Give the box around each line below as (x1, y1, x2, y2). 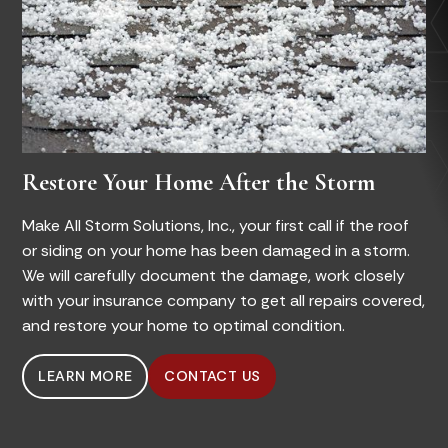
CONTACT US (164, 367, 261, 385)
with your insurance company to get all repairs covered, (22, 290, 426, 311)
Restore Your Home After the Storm (22, 168, 376, 197)
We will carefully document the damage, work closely (22, 265, 406, 286)
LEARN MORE (38, 367, 133, 385)
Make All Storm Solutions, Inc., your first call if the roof (22, 215, 410, 236)
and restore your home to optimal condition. (22, 315, 346, 336)
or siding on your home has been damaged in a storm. (22, 240, 411, 261)
